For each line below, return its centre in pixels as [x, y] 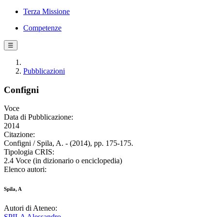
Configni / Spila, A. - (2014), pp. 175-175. [69, 143]
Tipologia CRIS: [29, 152]
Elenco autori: [25, 170]
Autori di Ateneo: [31, 208]
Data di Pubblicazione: [39, 117]
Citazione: [19, 135]
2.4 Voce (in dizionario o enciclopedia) [63, 161]
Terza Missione [46, 11]
